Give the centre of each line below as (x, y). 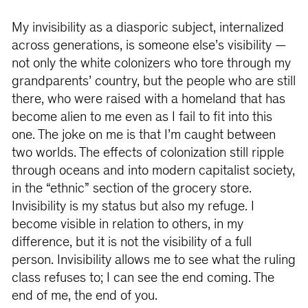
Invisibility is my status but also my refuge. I (133, 207)
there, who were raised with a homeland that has (148, 100)
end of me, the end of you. (84, 296)
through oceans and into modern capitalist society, (153, 171)
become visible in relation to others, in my (127, 225)
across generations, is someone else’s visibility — (149, 46)
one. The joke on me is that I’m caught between (143, 135)
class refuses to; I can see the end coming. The (143, 278)
